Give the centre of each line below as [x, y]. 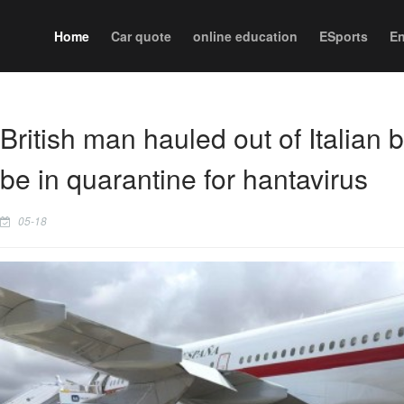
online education [245, 36]
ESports [344, 36]
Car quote [141, 36]
